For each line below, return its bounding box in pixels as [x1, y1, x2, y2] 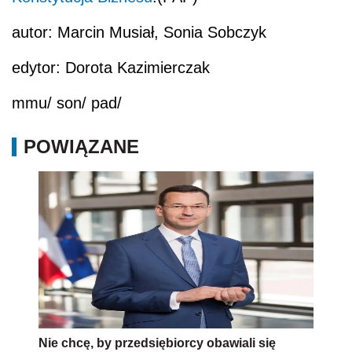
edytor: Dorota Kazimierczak [12, 59, 210, 77]
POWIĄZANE [24, 136, 139, 158]
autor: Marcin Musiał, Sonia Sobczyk [12, 24, 266, 42]
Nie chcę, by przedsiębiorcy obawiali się [38, 336, 276, 350]
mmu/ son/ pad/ [12, 94, 122, 112]
